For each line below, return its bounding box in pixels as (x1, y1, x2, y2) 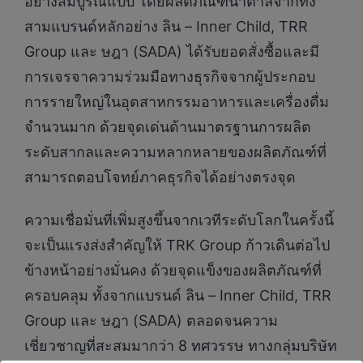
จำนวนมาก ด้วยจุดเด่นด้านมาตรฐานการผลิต (24, 117, 311, 135)
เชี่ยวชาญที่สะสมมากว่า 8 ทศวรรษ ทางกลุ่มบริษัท (24, 337, 337, 355)
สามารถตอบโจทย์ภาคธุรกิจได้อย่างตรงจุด (24, 168, 296, 186)
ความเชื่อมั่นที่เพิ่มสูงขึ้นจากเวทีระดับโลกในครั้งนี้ (24, 211, 334, 229)
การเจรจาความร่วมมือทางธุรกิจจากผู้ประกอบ (24, 67, 315, 85)
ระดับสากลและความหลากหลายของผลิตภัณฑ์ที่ (24, 143, 327, 160)
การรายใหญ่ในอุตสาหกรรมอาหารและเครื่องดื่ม (24, 92, 329, 110)
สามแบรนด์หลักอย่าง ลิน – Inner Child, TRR (24, 17, 308, 35)
